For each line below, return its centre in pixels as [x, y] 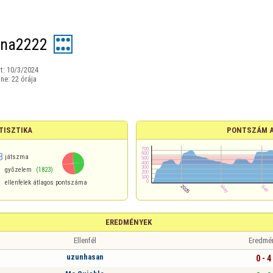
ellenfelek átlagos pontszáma [46, 183]
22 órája [24, 79]
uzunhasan [85, 257]
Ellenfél [85, 240]
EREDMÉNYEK [128, 222]
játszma [17, 157]
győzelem [19, 170]
